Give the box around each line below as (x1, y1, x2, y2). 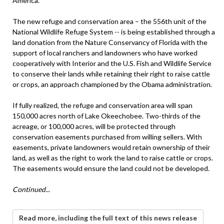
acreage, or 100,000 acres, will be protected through (12, 121, 175, 130)
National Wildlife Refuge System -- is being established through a (12, 27, 215, 36)
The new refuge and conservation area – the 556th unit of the (12, 16, 206, 25)
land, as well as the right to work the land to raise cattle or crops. (12, 153, 213, 162)
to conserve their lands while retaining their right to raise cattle (12, 69, 210, 78)
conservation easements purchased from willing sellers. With (12, 132, 202, 141)
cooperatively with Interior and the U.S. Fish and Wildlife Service (12, 58, 211, 67)
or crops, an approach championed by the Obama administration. (12, 79, 212, 88)
